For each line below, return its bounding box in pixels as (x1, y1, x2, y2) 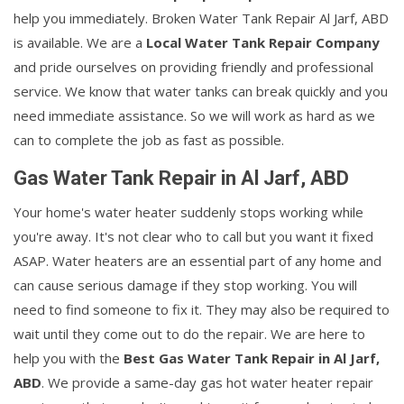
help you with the (14, 349, 124, 368)
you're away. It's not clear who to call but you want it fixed (14, 227, 373, 246)
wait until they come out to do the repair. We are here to (14, 325, 365, 344)
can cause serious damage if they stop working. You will (14, 276, 357, 295)
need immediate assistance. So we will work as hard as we (14, 106, 375, 125)
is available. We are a (14, 33, 146, 52)
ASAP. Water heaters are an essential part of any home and (14, 252, 381, 271)
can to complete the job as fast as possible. (14, 131, 284, 150)
